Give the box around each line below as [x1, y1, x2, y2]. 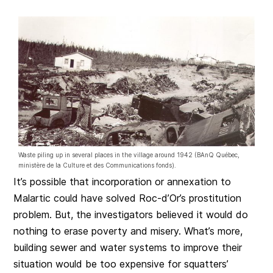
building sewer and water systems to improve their [13, 241, 243, 254]
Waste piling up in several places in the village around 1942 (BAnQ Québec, [18, 151, 240, 159]
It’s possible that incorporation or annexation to [13, 175, 232, 188]
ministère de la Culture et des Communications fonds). [18, 161, 177, 169]
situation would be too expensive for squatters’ [13, 258, 229, 271]
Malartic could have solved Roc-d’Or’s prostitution [13, 192, 242, 205]
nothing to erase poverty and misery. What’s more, [13, 225, 243, 238]
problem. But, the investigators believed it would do [13, 208, 249, 221]
